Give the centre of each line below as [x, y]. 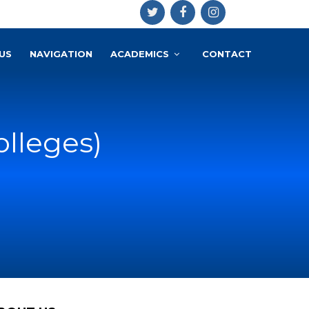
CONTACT [227, 54]
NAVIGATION [61, 54]
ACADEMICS [140, 54]
